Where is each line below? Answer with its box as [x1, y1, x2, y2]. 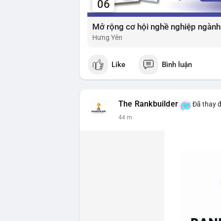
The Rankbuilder [118, 100, 178, 109]
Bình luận [162, 60, 192, 69]
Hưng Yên [92, 34, 122, 42]
